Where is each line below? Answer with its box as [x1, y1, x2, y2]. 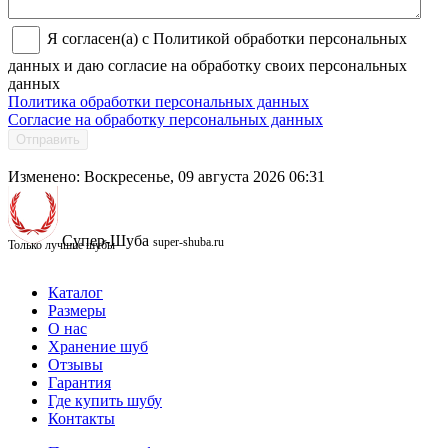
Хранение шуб [48, 337, 148, 355]
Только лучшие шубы [8, 237, 115, 252]
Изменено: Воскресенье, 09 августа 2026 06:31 [8, 167, 325, 185]
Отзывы [48, 355, 103, 373]
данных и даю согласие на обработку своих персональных [8, 56, 407, 74]
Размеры [48, 301, 106, 319]
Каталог [48, 283, 103, 301]
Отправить [16, 131, 80, 147]
